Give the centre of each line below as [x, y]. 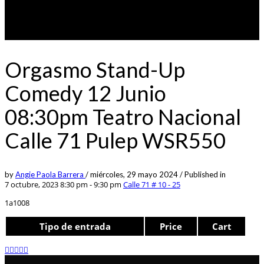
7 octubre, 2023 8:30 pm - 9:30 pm [63, 184]
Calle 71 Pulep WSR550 [115, 140]
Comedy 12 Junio [85, 93]
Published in [205, 174]
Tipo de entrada [75, 226]
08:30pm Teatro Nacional [123, 116]
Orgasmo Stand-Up [95, 69]
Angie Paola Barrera [50, 174]
